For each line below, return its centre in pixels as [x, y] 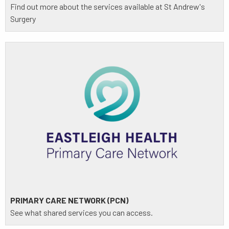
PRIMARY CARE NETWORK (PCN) [69, 200]
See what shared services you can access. [82, 212]
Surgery [23, 18]
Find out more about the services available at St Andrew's [108, 6]
